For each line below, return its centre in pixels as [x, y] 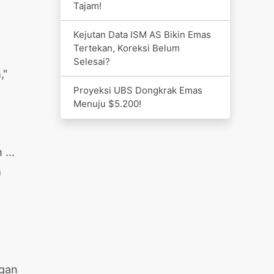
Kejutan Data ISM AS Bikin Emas [142, 34]
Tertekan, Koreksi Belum [126, 48]
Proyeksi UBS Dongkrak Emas [138, 90]
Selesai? [91, 61]
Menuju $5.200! [107, 103]
